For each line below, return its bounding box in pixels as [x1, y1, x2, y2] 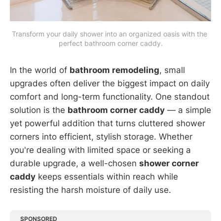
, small [159, 65, 185, 75]
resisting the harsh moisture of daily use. [10, 184, 171, 195]
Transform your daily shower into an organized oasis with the [12, 29, 207, 38]
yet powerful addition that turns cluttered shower [10, 118, 205, 128]
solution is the [10, 105, 68, 115]
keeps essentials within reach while [36, 171, 178, 182]
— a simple [165, 105, 211, 115]
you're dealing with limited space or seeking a [10, 145, 191, 155]
